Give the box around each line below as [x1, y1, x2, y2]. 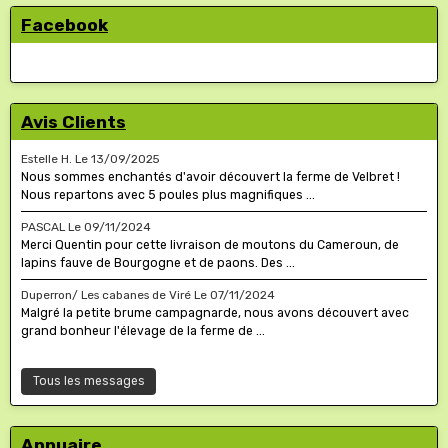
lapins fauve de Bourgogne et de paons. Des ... [21, 255, 295, 270]
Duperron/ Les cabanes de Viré [21, 287, 191, 302]
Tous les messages [32, 373, 145, 388]
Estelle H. [21, 151, 72, 166]
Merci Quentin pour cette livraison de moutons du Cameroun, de [21, 237, 399, 252]
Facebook [21, 14, 108, 35]
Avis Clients [21, 111, 126, 132]
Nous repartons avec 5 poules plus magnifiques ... [21, 187, 315, 202]
